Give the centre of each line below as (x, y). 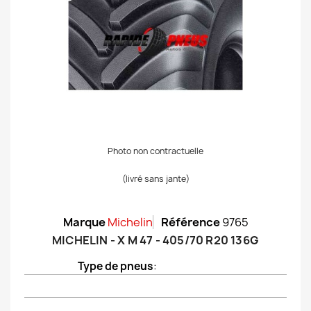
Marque (84, 222)
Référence (190, 222)
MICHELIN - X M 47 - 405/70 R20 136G (155, 240)
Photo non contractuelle (155, 151)
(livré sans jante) (155, 179)
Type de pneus (116, 266)
